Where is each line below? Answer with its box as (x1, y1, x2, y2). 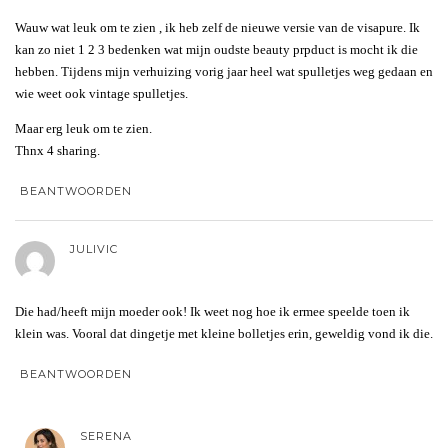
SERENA (80, 428, 132, 443)
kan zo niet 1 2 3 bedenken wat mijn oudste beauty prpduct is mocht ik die (15, 41, 418, 57)
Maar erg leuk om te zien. (15, 120, 152, 136)
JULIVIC (70, 241, 118, 256)
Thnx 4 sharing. (15, 142, 100, 158)
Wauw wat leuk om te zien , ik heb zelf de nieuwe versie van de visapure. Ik (15, 19, 420, 35)
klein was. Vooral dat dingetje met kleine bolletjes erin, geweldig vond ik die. (15, 325, 433, 341)
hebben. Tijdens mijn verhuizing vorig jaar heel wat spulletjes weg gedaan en (15, 63, 433, 79)
